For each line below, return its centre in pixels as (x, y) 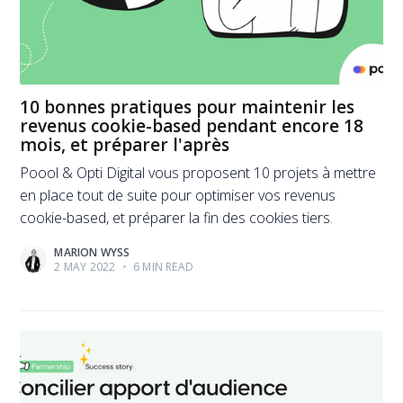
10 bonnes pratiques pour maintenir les (188, 107)
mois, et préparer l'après (125, 145)
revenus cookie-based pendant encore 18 (192, 126)
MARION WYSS (92, 252)
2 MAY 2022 (85, 266)
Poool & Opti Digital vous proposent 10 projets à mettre (198, 172)
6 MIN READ (161, 266)
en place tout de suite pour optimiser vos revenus (178, 195)
